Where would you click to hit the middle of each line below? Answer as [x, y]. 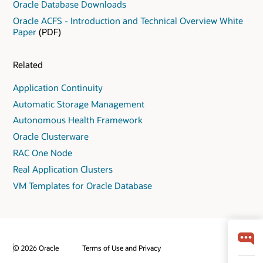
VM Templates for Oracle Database [82, 185]
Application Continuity [58, 87]
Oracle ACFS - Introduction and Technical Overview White [128, 20]
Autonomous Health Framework [78, 120]
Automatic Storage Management [79, 104]
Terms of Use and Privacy [122, 248]
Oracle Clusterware [51, 136]
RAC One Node [43, 153]
